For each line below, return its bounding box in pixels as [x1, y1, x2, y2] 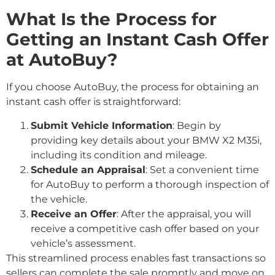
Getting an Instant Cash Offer [6, 29, 269, 50]
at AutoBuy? [6, 49, 118, 71]
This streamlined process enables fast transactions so [6, 252, 266, 264]
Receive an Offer [31, 207, 117, 220]
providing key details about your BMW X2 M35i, [31, 134, 261, 146]
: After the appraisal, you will [117, 207, 251, 220]
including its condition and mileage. [31, 149, 207, 161]
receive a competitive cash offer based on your [31, 222, 259, 234]
